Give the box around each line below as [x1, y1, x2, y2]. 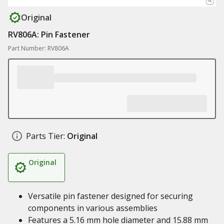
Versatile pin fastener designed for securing [28, 190, 193, 201]
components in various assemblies [28, 202, 157, 213]
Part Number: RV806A [8, 44, 69, 52]
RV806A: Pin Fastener [8, 29, 90, 40]
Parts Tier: [26, 130, 65, 141]
